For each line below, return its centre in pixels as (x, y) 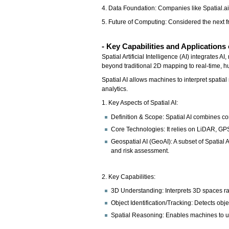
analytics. (115, 89)
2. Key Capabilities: (129, 177)
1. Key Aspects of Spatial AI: (140, 103)
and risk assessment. (140, 151)
